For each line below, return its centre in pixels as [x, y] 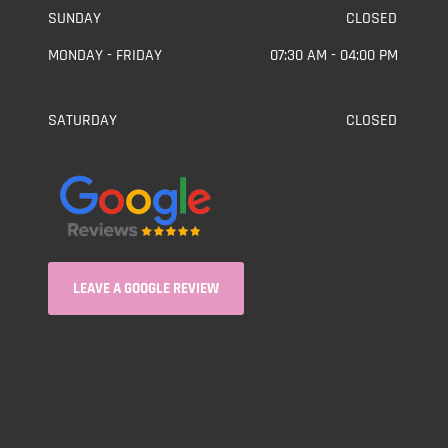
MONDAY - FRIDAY [105, 55]
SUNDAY [74, 18]
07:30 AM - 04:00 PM [334, 55]
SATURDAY [82, 120]
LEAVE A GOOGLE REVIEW [146, 288]
